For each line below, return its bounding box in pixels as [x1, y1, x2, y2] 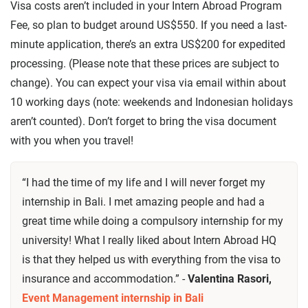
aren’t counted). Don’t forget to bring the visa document [10, 114, 276, 128]
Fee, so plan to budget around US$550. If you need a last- [10, 18, 287, 32]
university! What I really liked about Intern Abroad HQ [22, 233, 276, 247]
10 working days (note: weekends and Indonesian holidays [10, 95, 293, 109]
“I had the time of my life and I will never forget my [22, 175, 265, 189]
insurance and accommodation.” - [22, 272, 188, 285]
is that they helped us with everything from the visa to [22, 252, 280, 266]
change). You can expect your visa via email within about [10, 76, 286, 89]
